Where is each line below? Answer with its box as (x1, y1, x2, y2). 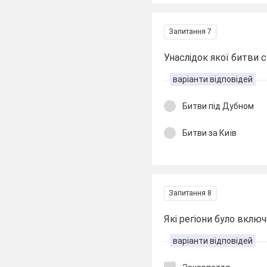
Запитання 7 (169, 27, 212, 36)
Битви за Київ (182, 128, 237, 138)
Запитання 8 (169, 189, 212, 197)
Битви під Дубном (182, 101, 254, 111)
